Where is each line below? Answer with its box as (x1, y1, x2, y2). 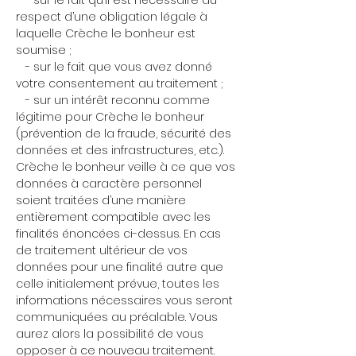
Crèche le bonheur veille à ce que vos (16, 159, 235, 175)
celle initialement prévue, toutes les (16, 276, 219, 292)
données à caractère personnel (16, 176, 202, 192)
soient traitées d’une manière (16, 192, 186, 208)
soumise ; (16, 42, 71, 58)
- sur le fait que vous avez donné (16, 59, 212, 75)
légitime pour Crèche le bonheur (16, 109, 204, 125)
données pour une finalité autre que (16, 259, 223, 275)
